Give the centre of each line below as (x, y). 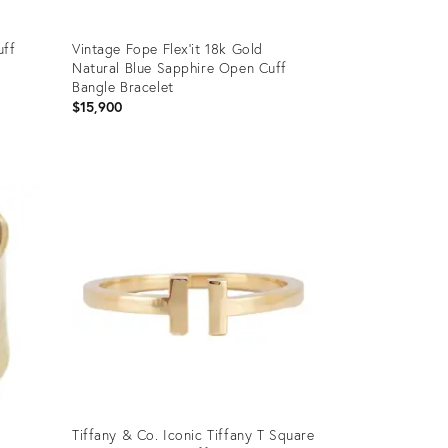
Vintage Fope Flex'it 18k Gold (167, 48)
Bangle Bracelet (122, 86)
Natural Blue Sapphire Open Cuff (179, 67)
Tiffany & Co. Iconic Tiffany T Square (193, 434)
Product (94, 167)
